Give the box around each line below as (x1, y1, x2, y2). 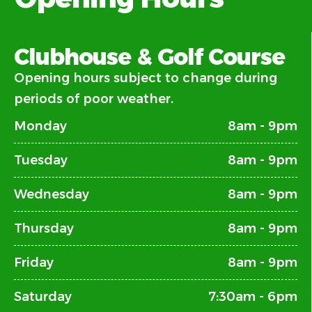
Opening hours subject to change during (14, 70, 277, 86)
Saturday (14, 288, 72, 304)
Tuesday (14, 152, 68, 168)
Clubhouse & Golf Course (14, 42, 285, 70)
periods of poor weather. (14, 91, 173, 107)
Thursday (14, 220, 74, 236)
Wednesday (14, 186, 89, 202)
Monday (14, 118, 67, 134)
